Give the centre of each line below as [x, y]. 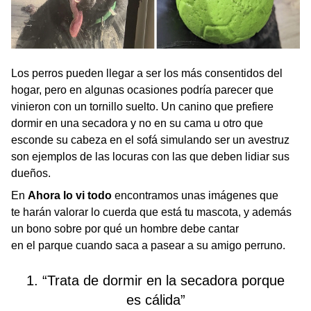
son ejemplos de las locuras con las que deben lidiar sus [150, 157]
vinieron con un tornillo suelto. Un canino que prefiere [142, 107]
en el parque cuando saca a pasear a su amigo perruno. [148, 246]
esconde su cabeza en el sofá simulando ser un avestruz [150, 140]
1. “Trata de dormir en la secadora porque [155, 281]
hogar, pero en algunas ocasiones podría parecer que [142, 90]
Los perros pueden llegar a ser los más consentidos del [147, 74]
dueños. [31, 174]
